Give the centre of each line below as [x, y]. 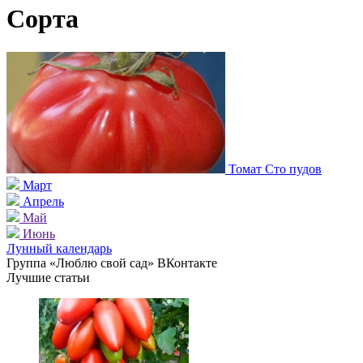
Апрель [43, 201]
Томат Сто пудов [275, 169]
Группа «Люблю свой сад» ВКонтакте [112, 263]
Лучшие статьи [48, 277]
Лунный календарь [59, 248]
